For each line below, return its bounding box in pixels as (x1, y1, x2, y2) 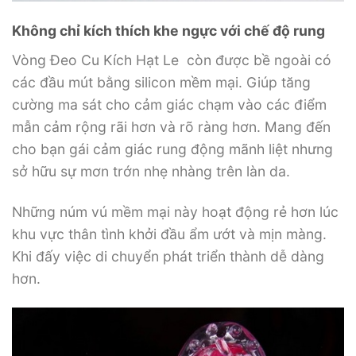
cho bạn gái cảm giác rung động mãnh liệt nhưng (12, 140, 333, 157)
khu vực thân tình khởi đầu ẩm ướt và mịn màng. (12, 225, 327, 242)
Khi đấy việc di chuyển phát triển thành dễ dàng (12, 247, 324, 265)
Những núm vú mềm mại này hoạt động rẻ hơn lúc (12, 203, 339, 220)
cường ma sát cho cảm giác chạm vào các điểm (12, 95, 327, 113)
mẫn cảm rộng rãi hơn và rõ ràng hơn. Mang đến (12, 118, 331, 135)
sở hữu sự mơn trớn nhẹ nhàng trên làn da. (12, 162, 290, 180)
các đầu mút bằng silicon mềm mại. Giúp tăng (12, 73, 311, 91)
